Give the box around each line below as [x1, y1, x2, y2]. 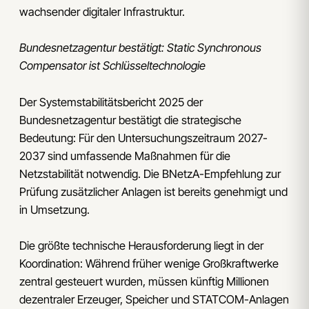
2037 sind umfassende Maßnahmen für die [19, 148, 230, 163]
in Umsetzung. [19, 202, 90, 217]
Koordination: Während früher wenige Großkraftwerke [19, 257, 279, 271]
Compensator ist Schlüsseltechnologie [19, 59, 206, 73]
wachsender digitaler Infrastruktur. [19, 5, 185, 19]
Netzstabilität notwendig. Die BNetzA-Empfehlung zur [19, 166, 281, 181]
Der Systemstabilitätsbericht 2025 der [19, 94, 203, 109]
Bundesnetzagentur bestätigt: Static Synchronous [19, 41, 261, 55]
